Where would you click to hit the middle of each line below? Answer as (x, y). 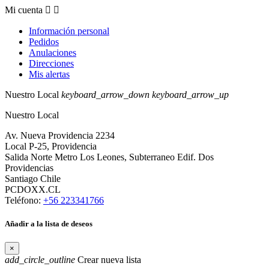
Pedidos (44, 42)
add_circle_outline (40, 260)
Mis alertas (49, 74)
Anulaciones (53, 53)
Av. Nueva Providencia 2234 (60, 136)
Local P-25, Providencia (51, 147)
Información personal (69, 31)
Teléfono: (24, 201)
